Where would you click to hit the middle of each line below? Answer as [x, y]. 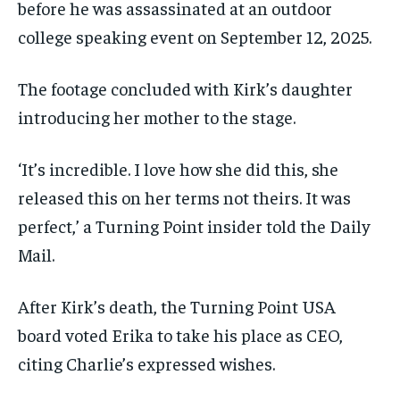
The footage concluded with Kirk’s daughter [185, 88]
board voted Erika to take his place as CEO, [180, 335]
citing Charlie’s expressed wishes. [146, 363]
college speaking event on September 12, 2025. [195, 37]
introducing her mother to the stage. [157, 117]
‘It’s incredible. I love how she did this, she [178, 169]
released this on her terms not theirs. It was [184, 197]
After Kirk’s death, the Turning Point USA [177, 306]
